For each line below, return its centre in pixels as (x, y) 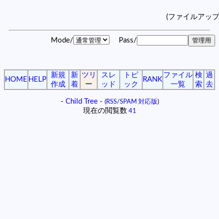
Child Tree (81, 101)
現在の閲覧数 (105, 110)
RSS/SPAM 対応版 (131, 101)
